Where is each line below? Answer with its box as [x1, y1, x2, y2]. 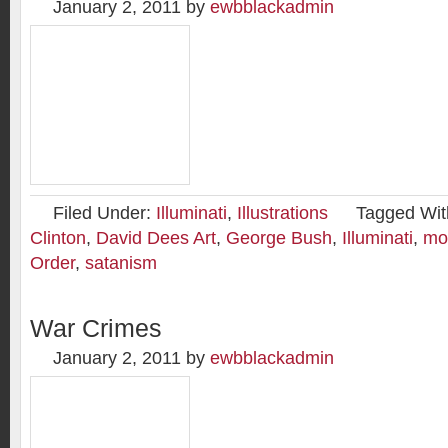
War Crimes [30, 315, 162, 342]
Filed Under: [53, 203, 156, 223]
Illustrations [237, 203, 328, 223]
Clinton [30, 228, 86, 248]
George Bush [226, 228, 332, 248]
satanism [85, 253, 157, 273]
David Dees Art [96, 228, 216, 248]
